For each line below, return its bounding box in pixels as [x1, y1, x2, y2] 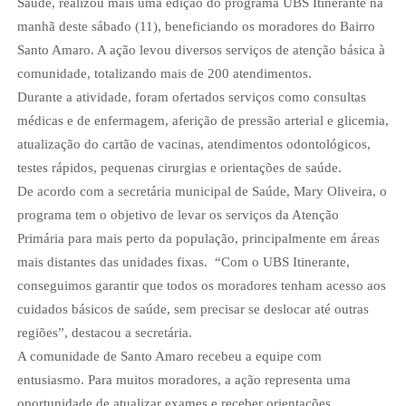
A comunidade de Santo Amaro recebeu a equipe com [16, 349, 322, 363]
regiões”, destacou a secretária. [16, 325, 192, 340]
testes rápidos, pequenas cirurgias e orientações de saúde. [16, 160, 342, 175]
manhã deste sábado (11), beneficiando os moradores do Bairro [16, 19, 375, 34]
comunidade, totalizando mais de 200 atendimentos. [16, 66, 312, 81]
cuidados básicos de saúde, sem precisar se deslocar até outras [16, 302, 369, 316]
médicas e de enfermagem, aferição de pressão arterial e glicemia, [16, 113, 389, 128]
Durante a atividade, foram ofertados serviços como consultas [16, 90, 366, 104]
